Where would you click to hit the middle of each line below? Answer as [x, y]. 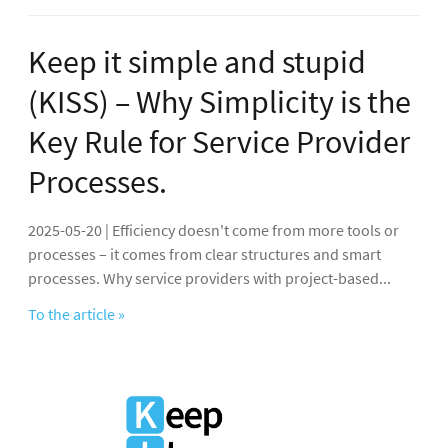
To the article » [76, 313]
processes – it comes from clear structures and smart [204, 253]
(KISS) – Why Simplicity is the [219, 101]
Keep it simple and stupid [197, 61]
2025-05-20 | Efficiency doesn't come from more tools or [213, 229]
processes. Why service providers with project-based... [209, 277]
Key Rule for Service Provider [219, 141]
